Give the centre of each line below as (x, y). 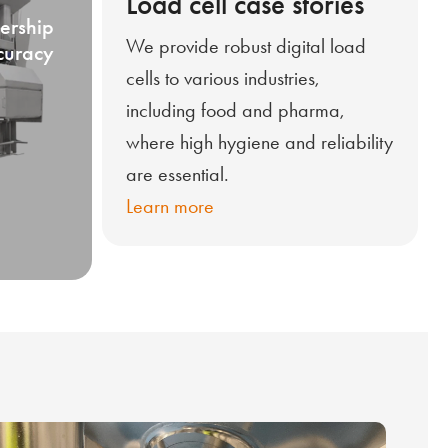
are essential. (177, 173)
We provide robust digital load (246, 45)
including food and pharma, (235, 109)
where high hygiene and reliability (259, 141)
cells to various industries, (223, 77)
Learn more (170, 205)
